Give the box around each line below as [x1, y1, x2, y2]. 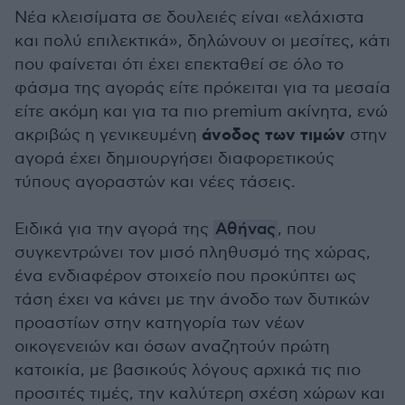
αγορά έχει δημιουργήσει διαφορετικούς [14, 148, 334, 168]
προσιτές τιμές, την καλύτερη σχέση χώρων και [14, 383, 385, 403]
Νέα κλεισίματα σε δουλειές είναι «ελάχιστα [14, 7, 364, 27]
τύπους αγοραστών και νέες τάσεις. [14, 172, 296, 192]
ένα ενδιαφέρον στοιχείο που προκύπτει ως [14, 266, 356, 286]
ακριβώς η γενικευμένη [14, 125, 202, 145]
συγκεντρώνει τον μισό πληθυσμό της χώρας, [14, 242, 371, 262]
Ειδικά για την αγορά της [14, 219, 213, 239]
